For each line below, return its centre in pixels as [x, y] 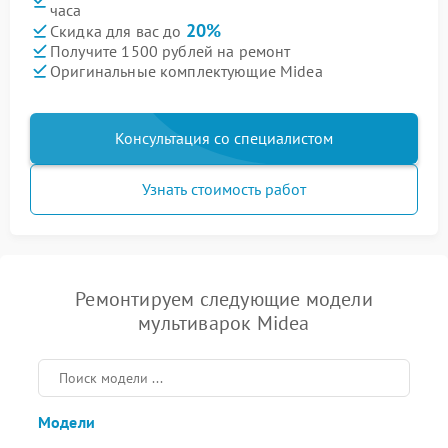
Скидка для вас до [118, 31]
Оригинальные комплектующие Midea [186, 70]
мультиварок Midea [224, 323]
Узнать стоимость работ [224, 189]
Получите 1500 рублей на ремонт [170, 50]
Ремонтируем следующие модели [224, 299]
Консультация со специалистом [224, 138]
